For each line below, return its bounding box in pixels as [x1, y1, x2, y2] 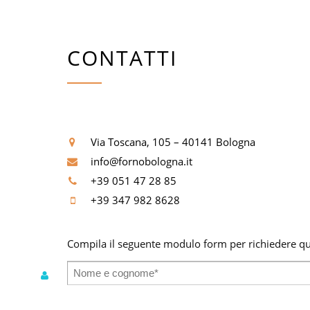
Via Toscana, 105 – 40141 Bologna [91, 134, 255, 149]
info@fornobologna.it [91, 154, 192, 168]
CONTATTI [67, 43, 177, 72]
